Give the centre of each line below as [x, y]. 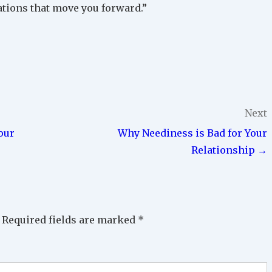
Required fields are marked [70, 220]
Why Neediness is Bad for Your [192, 133]
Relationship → [229, 150]
